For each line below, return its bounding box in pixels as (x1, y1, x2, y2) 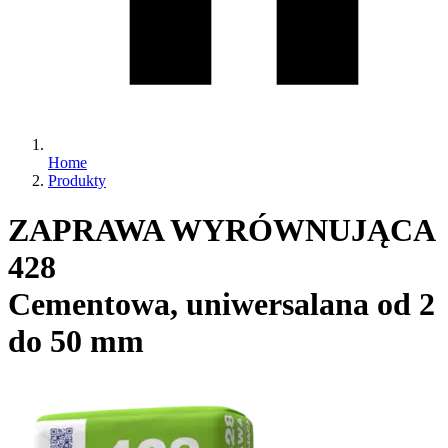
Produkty (48, 172, 106, 190)
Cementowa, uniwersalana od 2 (8, 285, 435, 322)
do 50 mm (8, 322, 144, 359)
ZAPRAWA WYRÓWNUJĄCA (8, 211, 434, 248)
